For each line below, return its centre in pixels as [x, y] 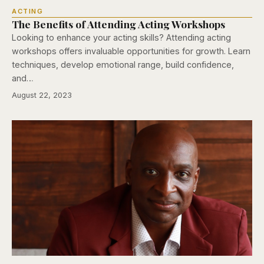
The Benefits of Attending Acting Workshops [118, 24]
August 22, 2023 [42, 95]
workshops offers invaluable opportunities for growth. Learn [131, 51]
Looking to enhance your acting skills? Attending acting [121, 37]
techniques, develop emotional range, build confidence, [123, 64]
